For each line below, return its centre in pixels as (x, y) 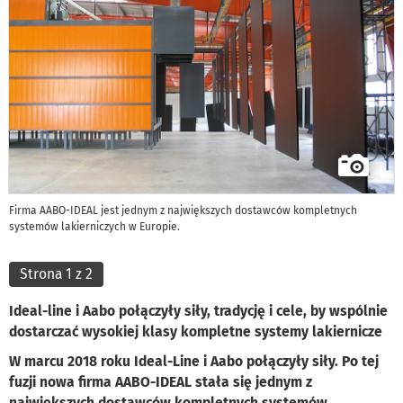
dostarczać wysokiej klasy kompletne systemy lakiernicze (197, 332)
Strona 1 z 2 (56, 274)
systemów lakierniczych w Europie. (94, 227)
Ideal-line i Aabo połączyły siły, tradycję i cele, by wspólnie (198, 311)
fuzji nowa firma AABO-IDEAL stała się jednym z (161, 382)
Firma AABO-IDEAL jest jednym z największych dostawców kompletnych (183, 211)
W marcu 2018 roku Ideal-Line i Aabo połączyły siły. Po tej (194, 362)
